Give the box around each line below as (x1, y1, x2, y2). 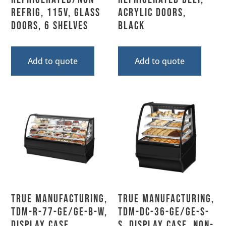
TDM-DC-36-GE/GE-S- (118, 205, 209, 219)
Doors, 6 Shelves (11, 19, 89, 33)
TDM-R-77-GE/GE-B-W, (11, 205, 108, 219)
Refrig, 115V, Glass (11, 6, 101, 20)
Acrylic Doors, (118, 6, 186, 20)
